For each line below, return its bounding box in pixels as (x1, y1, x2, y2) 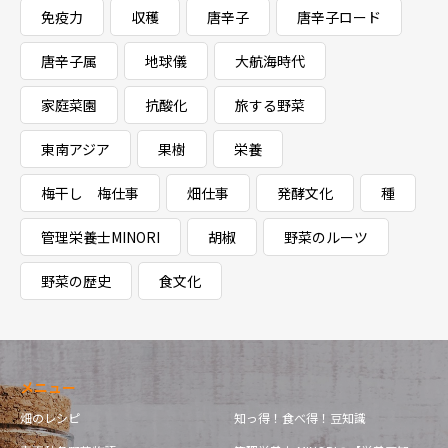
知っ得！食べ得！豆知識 (234, 409, 366, 426)
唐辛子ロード (297, 7, 381, 27)
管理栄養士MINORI (41, 227, 160, 247)
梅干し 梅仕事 (41, 183, 139, 203)
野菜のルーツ (284, 227, 368, 247)
